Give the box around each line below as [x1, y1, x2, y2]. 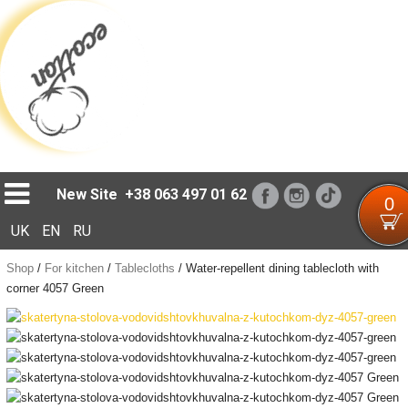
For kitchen [44, 261, 104, 275]
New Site [56, 186, 118, 203]
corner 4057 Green [5, 281, 104, 295]
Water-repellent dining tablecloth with [185, 261, 379, 275]
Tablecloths [114, 261, 175, 275]
